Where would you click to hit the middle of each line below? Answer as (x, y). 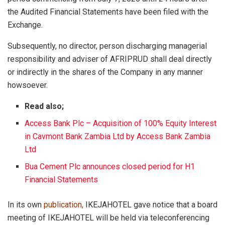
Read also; (44, 106)
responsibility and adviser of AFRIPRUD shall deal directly (110, 59)
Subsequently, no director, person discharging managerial (107, 46)
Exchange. (25, 25)
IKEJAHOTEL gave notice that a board (150, 204)
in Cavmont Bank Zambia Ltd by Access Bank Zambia (118, 136)
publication (63, 204)
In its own (26, 204)
